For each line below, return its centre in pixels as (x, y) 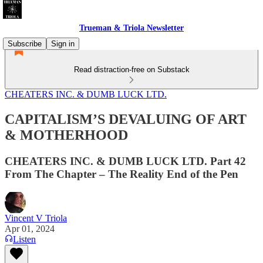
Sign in (63, 44)
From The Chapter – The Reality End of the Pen (122, 174)
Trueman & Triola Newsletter (131, 28)
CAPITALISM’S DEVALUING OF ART (126, 119)
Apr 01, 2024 (30, 228)
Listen (24, 239)
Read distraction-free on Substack (131, 70)
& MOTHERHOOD (66, 135)
